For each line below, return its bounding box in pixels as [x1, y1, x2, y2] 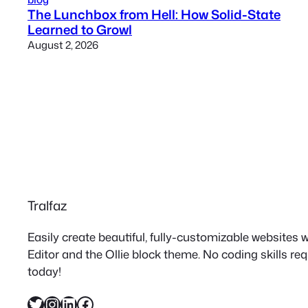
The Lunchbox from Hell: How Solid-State [27, 5, 280, 23]
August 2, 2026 [27, 36, 98, 52]
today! [27, 263, 61, 279]
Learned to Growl [27, 20, 132, 38]
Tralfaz [27, 197, 67, 215]
